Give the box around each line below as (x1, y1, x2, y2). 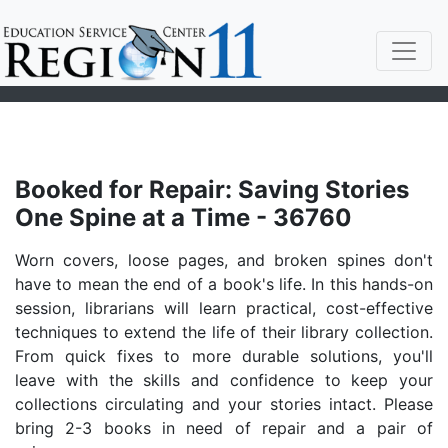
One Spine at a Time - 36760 (15, 203, 352, 232)
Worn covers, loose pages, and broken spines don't (15, 250, 433, 270)
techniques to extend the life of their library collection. (15, 322, 433, 342)
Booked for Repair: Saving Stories (15, 175, 409, 204)
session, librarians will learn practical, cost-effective (15, 298, 433, 318)
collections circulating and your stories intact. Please (15, 394, 433, 414)
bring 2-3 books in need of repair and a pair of (15, 418, 433, 438)
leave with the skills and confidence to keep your (15, 370, 433, 390)
